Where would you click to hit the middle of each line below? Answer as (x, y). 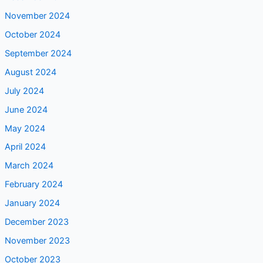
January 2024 (32, 203)
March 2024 (29, 166)
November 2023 (37, 241)
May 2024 (25, 128)
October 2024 (32, 34)
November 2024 (37, 16)
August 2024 (30, 72)
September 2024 (38, 53)
